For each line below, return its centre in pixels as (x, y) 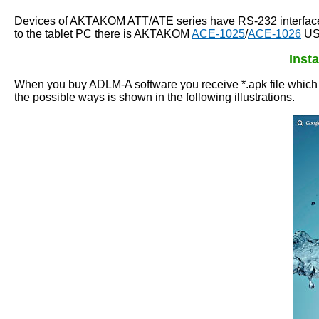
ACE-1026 (274, 33)
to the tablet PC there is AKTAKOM (103, 33)
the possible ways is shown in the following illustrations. (155, 97)
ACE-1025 (218, 33)
